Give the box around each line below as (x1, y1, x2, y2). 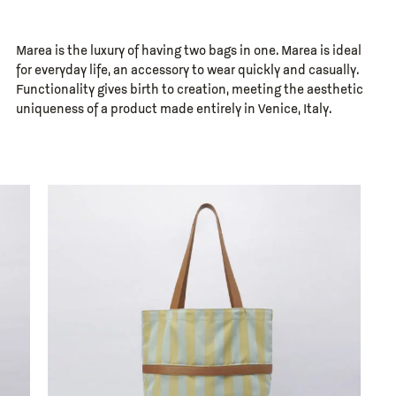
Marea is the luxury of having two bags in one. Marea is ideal (15, 44, 362, 58)
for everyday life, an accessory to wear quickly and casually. (15, 64, 359, 78)
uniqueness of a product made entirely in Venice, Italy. (15, 103, 331, 117)
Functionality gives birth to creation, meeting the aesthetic (15, 83, 363, 97)
